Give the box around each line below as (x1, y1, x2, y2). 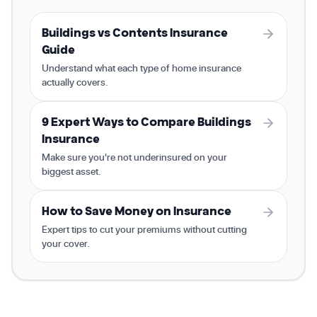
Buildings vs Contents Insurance (42, 25, 228, 40)
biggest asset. (42, 164, 101, 178)
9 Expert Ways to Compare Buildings (42, 115, 251, 129)
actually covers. (42, 75, 108, 88)
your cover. (42, 236, 90, 250)
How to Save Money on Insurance (42, 204, 231, 218)
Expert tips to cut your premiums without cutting (42, 222, 247, 236)
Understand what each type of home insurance (42, 61, 241, 74)
